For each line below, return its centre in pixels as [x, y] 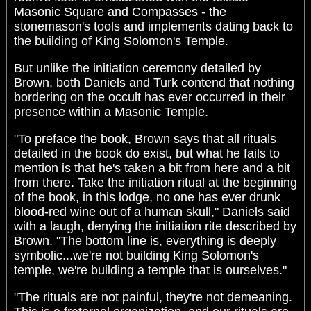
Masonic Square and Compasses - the [120, 12]
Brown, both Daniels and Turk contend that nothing [154, 83]
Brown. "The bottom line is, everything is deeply [145, 241]
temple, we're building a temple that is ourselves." [150, 270]
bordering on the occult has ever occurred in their [150, 98]
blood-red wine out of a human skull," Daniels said [152, 212]
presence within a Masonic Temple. [111, 112]
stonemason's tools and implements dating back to [153, 27]
